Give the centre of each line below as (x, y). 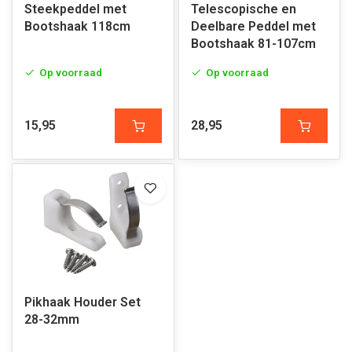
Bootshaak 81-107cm (253, 44)
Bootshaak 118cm (77, 26)
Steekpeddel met (75, 9)
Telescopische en (243, 9)
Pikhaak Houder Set (82, 302)
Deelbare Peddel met (253, 26)
